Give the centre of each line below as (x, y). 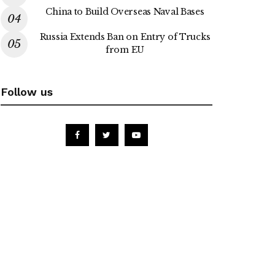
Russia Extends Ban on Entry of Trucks (125, 37)
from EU (125, 49)
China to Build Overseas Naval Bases (125, 11)
